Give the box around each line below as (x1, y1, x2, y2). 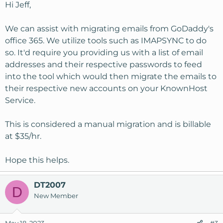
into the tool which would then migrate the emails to (5, 72, 217, 81)
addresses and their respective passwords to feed (5, 60, 202, 69)
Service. (5, 96, 35, 105)
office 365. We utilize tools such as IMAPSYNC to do (5, 36, 207, 45)
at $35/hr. (5, 131, 41, 141)
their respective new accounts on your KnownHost (5, 84, 208, 93)
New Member (34, 192, 78, 200)
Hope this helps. (5, 155, 69, 165)
